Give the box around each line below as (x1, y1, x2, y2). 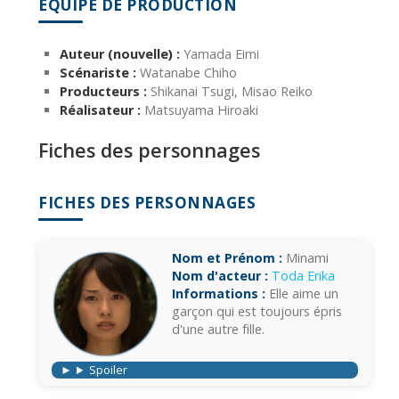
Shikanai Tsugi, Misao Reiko (147, 83, 313, 101)
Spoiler (88, 362, 127, 379)
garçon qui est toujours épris (172, 303, 342, 321)
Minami (282, 249, 329, 267)
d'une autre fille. (172, 321, 265, 338)
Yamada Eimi (180, 45, 259, 63)
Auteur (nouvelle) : (60, 45, 180, 63)
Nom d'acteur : (172, 267, 268, 285)
